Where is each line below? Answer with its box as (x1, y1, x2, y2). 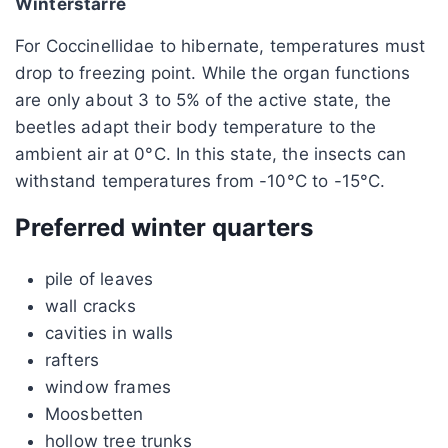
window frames (45, 376, 171, 397)
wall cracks (45, 295, 136, 316)
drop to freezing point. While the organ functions (15, 62, 411, 83)
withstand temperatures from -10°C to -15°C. (15, 170, 386, 191)
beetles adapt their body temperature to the (15, 116, 377, 137)
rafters (45, 349, 100, 370)
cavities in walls (45, 322, 174, 343)
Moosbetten (45, 403, 144, 424)
